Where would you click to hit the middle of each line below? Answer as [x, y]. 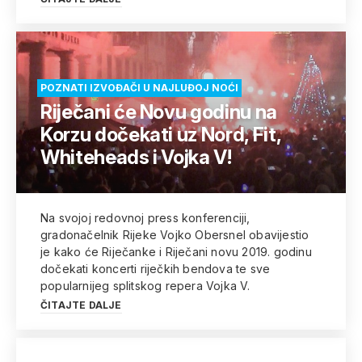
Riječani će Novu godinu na [159, 112]
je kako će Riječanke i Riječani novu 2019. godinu [176, 252]
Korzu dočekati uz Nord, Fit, [161, 135]
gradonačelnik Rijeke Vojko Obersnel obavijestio [175, 235]
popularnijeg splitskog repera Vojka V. [145, 286]
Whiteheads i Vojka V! [136, 157]
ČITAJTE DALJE [81, 305]
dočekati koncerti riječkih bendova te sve [156, 269]
